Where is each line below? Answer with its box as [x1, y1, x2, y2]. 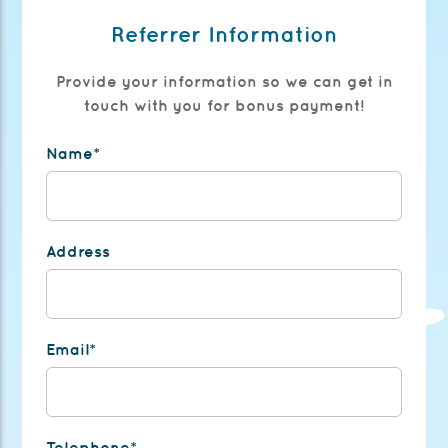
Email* [46, 340, 97, 359]
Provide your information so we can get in [55, 72, 393, 91]
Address [46, 242, 111, 261]
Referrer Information [111, 21, 337, 48]
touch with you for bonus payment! [84, 96, 364, 115]
